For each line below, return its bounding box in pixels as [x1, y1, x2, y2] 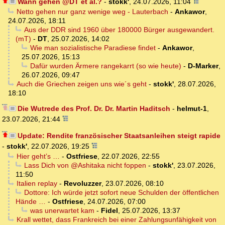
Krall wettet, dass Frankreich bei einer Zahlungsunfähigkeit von [16, 215, 216, 224]
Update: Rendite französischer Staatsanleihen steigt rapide [17, 132, 220, 140]
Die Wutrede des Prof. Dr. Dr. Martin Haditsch [17, 104, 170, 113]
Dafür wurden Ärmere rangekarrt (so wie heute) [30, 62, 181, 70]
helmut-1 [176, 104, 207, 113]
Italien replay [16, 179, 57, 188]
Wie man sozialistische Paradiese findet [30, 44, 156, 52]
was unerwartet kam [30, 206, 94, 215]
